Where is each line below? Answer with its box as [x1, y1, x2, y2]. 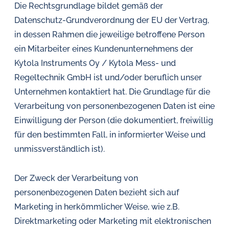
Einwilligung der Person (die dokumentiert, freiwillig [14, 116, 213, 125]
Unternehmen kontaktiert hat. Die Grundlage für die [14, 87, 210, 97]
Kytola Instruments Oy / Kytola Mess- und [14, 58, 176, 68]
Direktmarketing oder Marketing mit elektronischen [14, 216, 211, 226]
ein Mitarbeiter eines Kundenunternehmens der [14, 44, 193, 54]
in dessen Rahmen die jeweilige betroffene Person [14, 30, 204, 39]
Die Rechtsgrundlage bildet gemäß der [14, 1, 163, 11]
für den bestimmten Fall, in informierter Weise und [14, 130, 205, 140]
